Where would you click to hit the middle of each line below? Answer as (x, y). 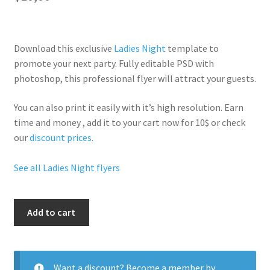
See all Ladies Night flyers (67, 168)
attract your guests (214, 79)
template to (192, 49)
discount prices (60, 138)
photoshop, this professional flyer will (94, 79)
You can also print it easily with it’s (85, 108)
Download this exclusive (64, 49)
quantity (30, 250)
